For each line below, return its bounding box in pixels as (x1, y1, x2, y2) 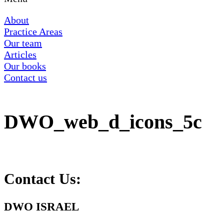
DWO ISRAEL (4, 200, 79, 213)
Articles (4, 49, 36, 60)
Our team (4, 37, 42, 48)
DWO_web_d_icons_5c (4, 110, 202, 133)
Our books (4, 60, 46, 71)
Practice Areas (4, 26, 62, 37)
